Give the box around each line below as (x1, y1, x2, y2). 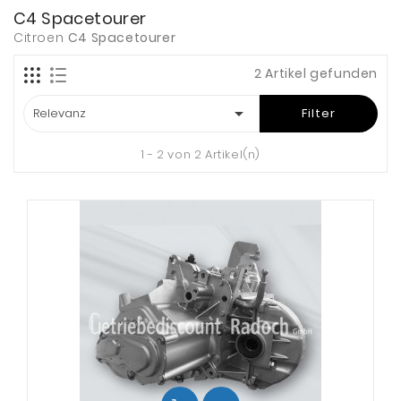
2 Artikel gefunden (254, 64, 378, 82)
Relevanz (33, 105, 86, 122)
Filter (301, 105, 336, 122)
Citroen (13, 29, 68, 47)
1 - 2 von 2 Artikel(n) (140, 146, 261, 163)
